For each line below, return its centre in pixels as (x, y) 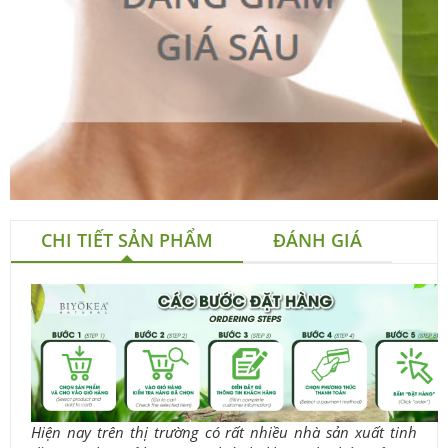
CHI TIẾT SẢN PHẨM (127, 240)
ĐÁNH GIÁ (317, 240)
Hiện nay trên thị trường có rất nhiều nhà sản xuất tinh (224, 432)
